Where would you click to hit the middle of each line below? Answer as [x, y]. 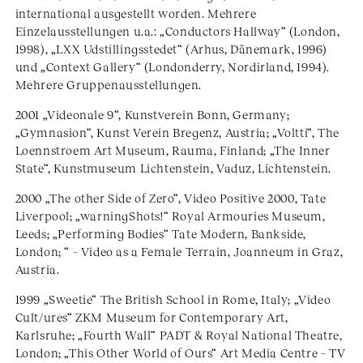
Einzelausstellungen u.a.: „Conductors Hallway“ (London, [177, 31]
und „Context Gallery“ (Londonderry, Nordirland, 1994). [173, 66]
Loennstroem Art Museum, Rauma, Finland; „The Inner [173, 150]
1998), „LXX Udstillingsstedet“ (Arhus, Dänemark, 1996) [171, 49]
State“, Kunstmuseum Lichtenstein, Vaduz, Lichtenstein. [173, 168]
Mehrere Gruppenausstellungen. [109, 84]
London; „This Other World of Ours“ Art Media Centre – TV [180, 352]
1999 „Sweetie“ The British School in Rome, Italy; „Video [173, 299]
